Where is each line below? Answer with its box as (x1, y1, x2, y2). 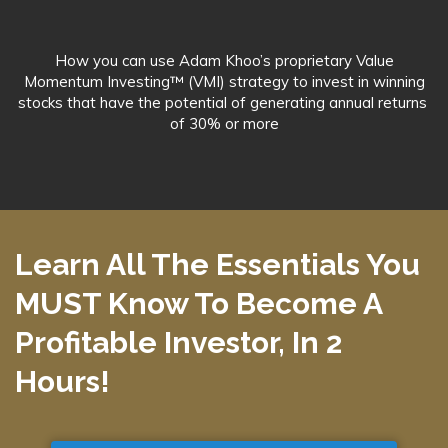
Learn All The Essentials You (15, 247, 427, 282)
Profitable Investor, (15, 325, 292, 360)
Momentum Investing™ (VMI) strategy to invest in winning (23, 72, 425, 91)
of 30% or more (169, 114, 279, 133)
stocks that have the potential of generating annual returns (17, 93, 431, 112)
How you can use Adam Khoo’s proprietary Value (54, 51, 394, 70)
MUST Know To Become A (15, 286, 382, 321)
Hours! (15, 364, 110, 399)
